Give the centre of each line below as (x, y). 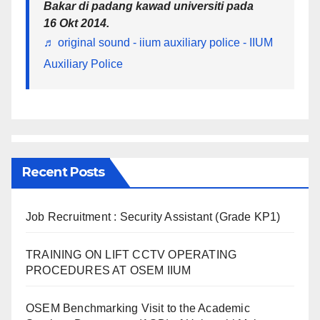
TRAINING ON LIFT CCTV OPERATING (131, 254)
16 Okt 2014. (76, 23)
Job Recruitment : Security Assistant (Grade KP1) (153, 216)
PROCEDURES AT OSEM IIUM (109, 270)
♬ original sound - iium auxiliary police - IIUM (158, 42)
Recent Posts (64, 172)
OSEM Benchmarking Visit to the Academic (138, 308)
